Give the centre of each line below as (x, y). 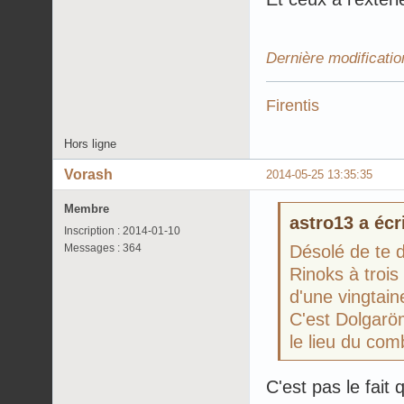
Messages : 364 (103, 248)
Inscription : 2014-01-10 (122, 230)
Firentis (293, 105)
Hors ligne (90, 143)
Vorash (88, 174)
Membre (87, 208)
